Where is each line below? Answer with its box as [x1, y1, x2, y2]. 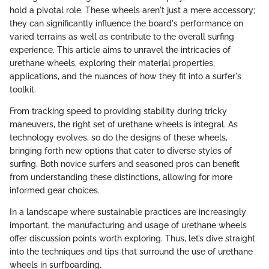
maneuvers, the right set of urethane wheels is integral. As [10, 119, 238, 129]
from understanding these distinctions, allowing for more [10, 172, 232, 182]
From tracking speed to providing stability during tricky [10, 106, 227, 116]
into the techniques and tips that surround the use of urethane [10, 246, 253, 256]
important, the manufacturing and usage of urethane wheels [10, 220, 247, 230]
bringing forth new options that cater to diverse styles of [10, 145, 232, 156]
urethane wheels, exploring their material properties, [10, 58, 215, 68]
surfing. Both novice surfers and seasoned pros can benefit [10, 159, 240, 169]
